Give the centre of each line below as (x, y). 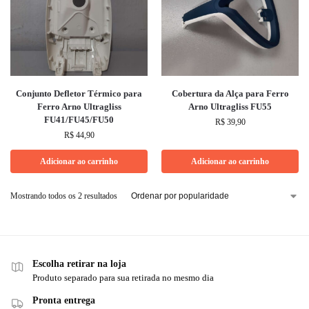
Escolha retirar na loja (79, 264)
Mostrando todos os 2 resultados (64, 196)
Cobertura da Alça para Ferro (230, 93)
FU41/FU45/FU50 (79, 120)
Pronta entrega (64, 301)
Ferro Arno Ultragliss (79, 107)
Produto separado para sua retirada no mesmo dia (123, 278)
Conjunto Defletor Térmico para (79, 93)
